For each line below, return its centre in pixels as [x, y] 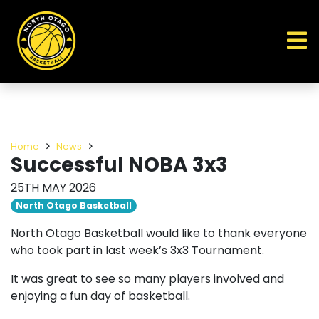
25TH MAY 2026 [53, 188]
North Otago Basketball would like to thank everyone [159, 233]
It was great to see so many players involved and [147, 279]
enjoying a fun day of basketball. [100, 296]
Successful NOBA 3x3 [119, 165]
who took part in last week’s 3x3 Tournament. [137, 250]
